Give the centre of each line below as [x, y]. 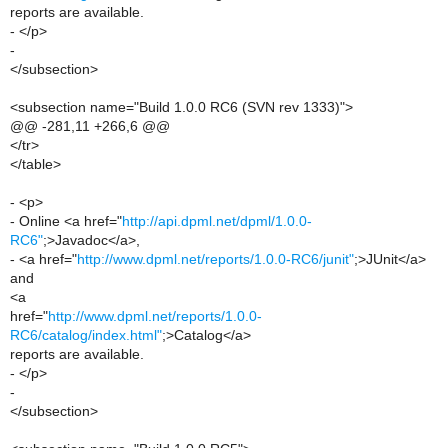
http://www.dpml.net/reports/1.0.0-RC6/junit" [215, 259]
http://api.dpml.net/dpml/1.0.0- [217, 221]
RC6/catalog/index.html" [86, 335]
